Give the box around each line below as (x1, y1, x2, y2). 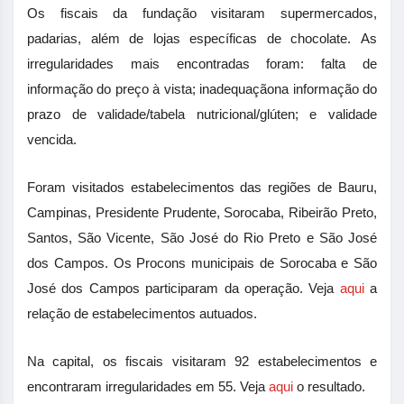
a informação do (281, 81, 378, 96)
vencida (27, 132, 73, 147)
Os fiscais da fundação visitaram (27, 5, 280, 21)
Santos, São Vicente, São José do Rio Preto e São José (27, 230, 377, 245)
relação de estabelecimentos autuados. (27, 306, 257, 321)
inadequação (199, 81, 275, 96)
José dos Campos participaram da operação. (27, 280, 309, 296)
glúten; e (259, 106, 317, 122)
